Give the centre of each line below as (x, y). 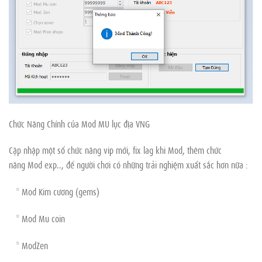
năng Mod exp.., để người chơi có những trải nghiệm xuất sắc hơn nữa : (128, 165)
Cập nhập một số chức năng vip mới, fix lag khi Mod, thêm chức (115, 150)
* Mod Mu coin (37, 218)
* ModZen (28, 245)
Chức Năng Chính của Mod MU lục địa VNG (79, 123)
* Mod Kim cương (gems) (54, 192)
